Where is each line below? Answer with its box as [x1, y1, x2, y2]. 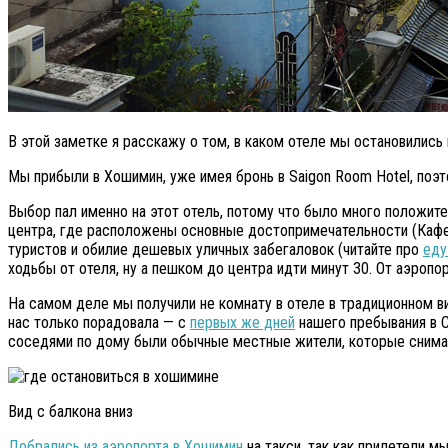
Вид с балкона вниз [8, 402, 133, 422]
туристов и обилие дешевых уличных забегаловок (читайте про [8, 240, 423, 260]
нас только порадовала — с [8, 313, 190, 333]
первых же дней [190, 313, 295, 333]
